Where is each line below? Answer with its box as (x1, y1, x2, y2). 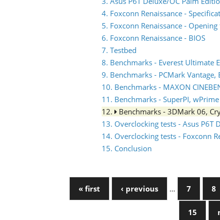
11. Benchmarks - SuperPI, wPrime (102, 94, 219, 104)
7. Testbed (102, 45, 137, 55)
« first (78, 184, 100, 193)
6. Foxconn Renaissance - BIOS (102, 33, 205, 43)
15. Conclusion (102, 143, 152, 153)
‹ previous (120, 184, 158, 193)
